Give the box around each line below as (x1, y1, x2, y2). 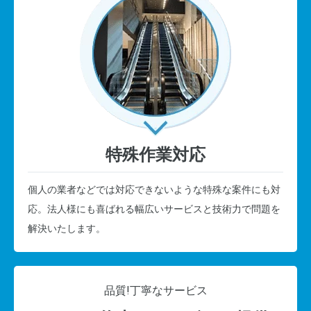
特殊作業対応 (106, 144, 205, 165)
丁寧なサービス (129, 283, 208, 297)
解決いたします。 (28, 222, 106, 234)
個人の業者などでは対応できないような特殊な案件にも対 (28, 183, 280, 195)
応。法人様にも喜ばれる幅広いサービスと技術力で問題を (28, 203, 280, 215)
